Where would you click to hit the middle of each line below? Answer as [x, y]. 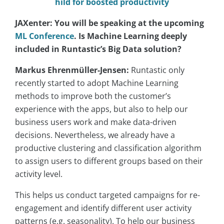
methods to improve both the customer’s [93, 96]
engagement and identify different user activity [103, 208]
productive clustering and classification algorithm [108, 148]
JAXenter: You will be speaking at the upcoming [109, 23]
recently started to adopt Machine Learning [97, 83]
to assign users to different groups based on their [109, 161]
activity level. [39, 174]
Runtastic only [157, 70]
